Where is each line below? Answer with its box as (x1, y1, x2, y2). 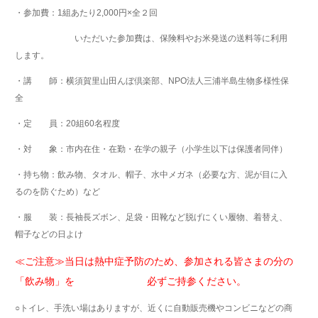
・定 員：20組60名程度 (15, 119, 121, 128)
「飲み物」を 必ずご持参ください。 (15, 275, 247, 287)
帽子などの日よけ (15, 229, 84, 239)
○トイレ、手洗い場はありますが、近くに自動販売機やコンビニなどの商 (15, 303, 293, 313)
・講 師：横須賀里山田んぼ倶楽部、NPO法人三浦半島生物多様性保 (15, 76, 290, 86)
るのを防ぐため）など (15, 187, 101, 197)
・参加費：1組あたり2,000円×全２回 (15, 8, 158, 18)
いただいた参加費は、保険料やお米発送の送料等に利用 (15, 33, 288, 43)
